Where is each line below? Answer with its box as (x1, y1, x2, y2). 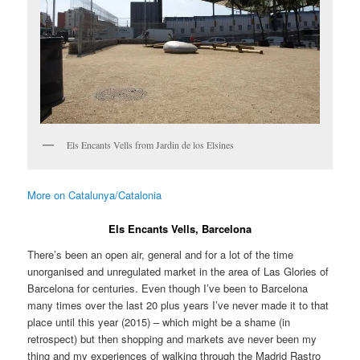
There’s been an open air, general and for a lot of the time (27, 246, 294, 262)
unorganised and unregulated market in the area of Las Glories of (27, 263, 329, 279)
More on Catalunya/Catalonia (27, 187, 162, 203)
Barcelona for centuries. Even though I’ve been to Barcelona (27, 280, 309, 296)
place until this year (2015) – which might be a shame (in (27, 313, 291, 329)
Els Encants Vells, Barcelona (108, 221, 252, 237)
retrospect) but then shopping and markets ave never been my (27, 330, 317, 346)
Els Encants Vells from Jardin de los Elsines (67, 137, 235, 151)
